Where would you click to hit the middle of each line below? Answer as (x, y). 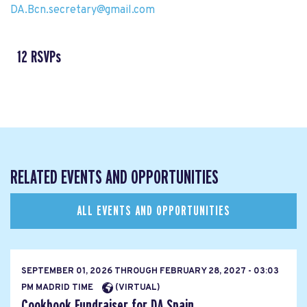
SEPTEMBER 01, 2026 (68, 271)
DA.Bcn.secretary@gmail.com (83, 11)
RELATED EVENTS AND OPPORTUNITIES (114, 178)
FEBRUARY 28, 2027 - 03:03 (218, 271)
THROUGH (136, 271)
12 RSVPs (39, 58)
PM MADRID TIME (58, 287)
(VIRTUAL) (137, 287)
